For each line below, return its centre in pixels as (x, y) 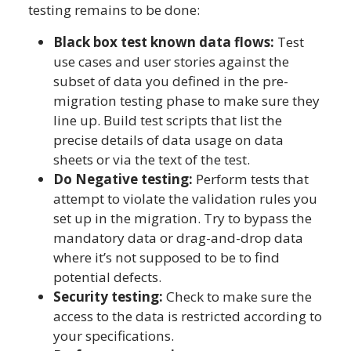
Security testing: (108, 296)
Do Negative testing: (125, 179)
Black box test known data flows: (165, 42)
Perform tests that (252, 179)
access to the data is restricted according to (188, 316)
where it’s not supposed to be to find (166, 257)
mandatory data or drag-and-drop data (178, 237)
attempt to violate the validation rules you (185, 198)
